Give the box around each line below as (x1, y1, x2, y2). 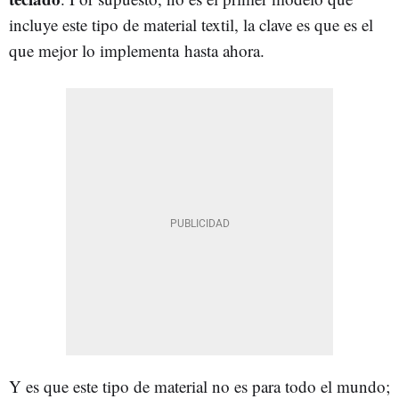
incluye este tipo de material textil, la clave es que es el (9, 12, 373, 36)
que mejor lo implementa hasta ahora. (9, 38, 265, 61)
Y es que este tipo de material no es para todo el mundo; (9, 374, 390, 397)
